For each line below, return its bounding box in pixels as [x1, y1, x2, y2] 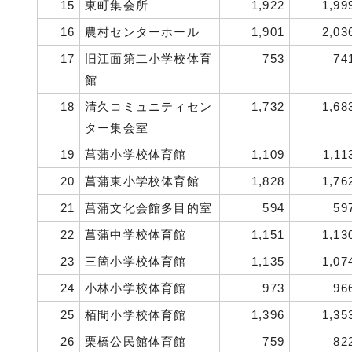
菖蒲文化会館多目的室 [85, 201, 212, 214]
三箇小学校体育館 [85, 255, 187, 268]
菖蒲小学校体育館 [85, 148, 187, 161]
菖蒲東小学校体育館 [85, 174, 200, 188]
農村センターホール [85, 25, 200, 38]
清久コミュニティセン [85, 100, 212, 113]
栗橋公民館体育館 [85, 335, 187, 348]
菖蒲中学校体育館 [85, 228, 187, 241]
